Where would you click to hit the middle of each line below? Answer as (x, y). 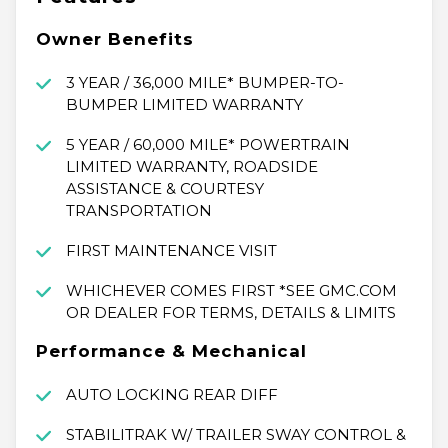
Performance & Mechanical (171, 351)
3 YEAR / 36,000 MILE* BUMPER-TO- (204, 83)
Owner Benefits (115, 39)
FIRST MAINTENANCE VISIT (171, 251)
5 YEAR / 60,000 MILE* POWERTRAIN (207, 145)
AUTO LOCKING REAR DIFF (171, 395)
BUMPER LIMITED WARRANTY (184, 105)
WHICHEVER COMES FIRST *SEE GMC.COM (231, 291)
